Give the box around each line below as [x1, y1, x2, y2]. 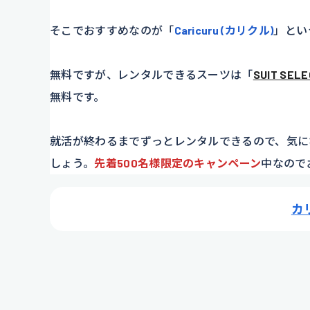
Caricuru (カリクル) [174, 24, 274, 37]
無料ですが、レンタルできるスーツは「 [50, 68, 253, 81]
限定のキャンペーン [160, 156, 262, 170]
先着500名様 [94, 156, 161, 170]
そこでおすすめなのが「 [50, 24, 174, 37]
